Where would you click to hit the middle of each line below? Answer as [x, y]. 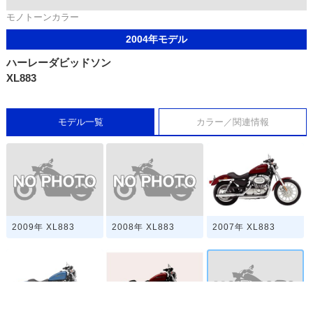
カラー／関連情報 [232, 122]
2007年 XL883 [243, 227]
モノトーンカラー [42, 17]
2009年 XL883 [43, 227]
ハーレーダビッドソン [58, 62]
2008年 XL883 [144, 227]
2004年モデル [156, 39]
